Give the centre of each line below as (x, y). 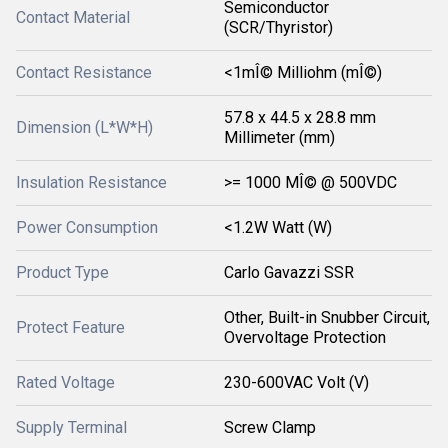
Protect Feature (70, 327)
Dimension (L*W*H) (84, 127)
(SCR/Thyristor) (278, 27)
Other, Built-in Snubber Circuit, (327, 317)
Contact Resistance (84, 72)
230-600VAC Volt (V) (296, 382)
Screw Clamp (270, 427)
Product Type (62, 272)
